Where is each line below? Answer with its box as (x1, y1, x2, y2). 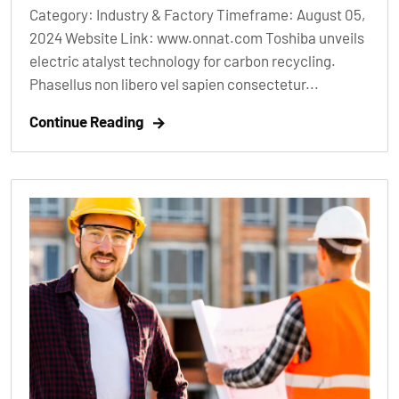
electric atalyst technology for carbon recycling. (29, 52, 336, 70)
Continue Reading (29, 112, 143, 131)
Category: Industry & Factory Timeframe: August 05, (29, 5, 365, 24)
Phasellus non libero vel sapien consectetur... (29, 75, 319, 94)
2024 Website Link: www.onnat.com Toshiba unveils (29, 28, 364, 47)
